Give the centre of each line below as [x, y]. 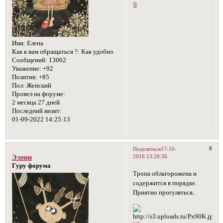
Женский [38, 86]
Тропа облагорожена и [165, 174]
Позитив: [24, 77]
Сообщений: [29, 60]
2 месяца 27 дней [36, 103]
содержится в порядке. [165, 183]
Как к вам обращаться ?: [46, 52]
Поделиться [147, 149]
